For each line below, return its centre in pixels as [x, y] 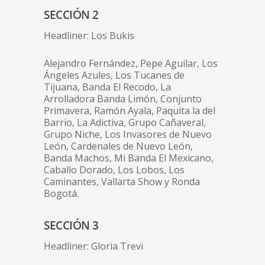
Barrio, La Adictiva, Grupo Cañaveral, [125, 123]
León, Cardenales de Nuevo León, [118, 146]
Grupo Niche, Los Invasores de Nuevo [128, 135]
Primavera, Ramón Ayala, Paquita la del [130, 111]
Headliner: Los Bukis [89, 36]
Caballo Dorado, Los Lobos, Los [114, 170]
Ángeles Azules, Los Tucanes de [114, 75]
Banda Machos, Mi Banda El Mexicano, [129, 158]
